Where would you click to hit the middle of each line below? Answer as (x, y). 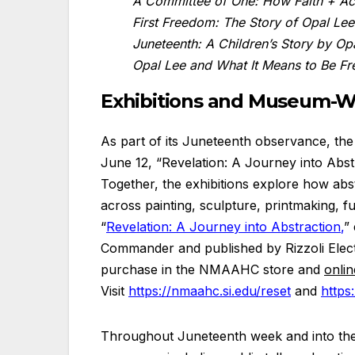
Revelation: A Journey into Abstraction (223, 227)
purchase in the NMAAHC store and (212, 270)
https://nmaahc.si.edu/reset (210, 291)
